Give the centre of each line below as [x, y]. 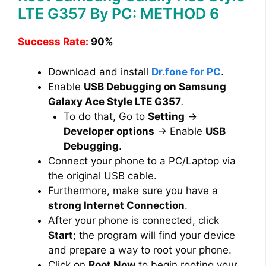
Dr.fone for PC [186, 72]
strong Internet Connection [116, 205]
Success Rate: [53, 42]
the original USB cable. [102, 175]
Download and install [100, 72]
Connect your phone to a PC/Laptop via [142, 161]
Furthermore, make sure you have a [133, 190]
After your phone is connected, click [134, 220]
